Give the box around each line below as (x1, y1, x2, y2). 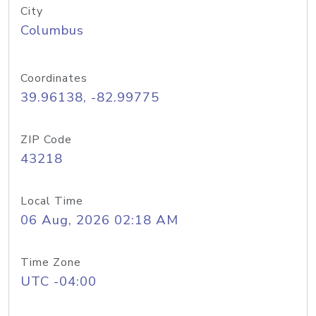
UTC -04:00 (20, 272, 97, 291)
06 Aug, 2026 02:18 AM (20, 211, 178, 229)
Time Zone (20, 255, 81, 270)
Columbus (20, 21, 84, 39)
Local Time (20, 193, 83, 209)
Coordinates (20, 71, 87, 86)
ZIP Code (20, 132, 72, 147)
